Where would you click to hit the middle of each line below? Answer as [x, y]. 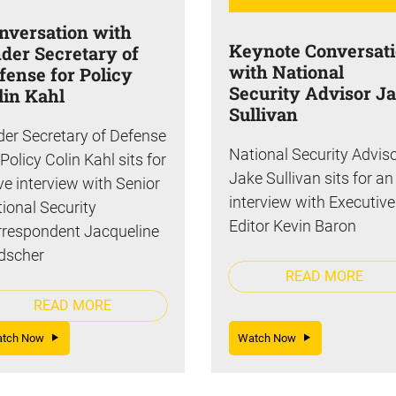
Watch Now [271, 338]
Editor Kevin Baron [293, 225]
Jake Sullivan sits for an [311, 178]
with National [286, 71]
